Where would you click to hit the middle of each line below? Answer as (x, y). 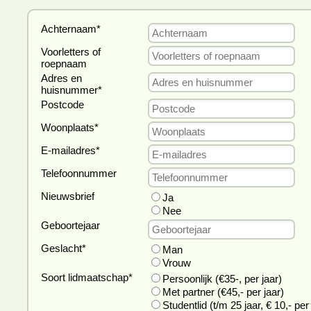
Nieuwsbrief (68, 196)
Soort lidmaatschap (85, 277)
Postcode (62, 104)
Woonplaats (68, 127)
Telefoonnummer (79, 173)
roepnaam (64, 64)
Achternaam (69, 29)
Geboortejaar (70, 225)
